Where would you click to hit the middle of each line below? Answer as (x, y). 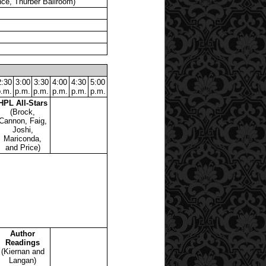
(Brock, (23, 112)
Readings (23, 242)
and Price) (23, 147)
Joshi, (23, 129)
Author (23, 233)
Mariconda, (23, 138)
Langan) (23, 260)
